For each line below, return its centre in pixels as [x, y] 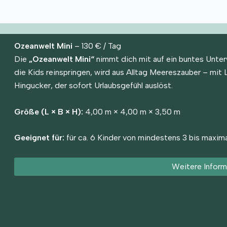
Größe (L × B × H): [48, 111]
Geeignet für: [39, 138]
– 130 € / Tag [97, 46]
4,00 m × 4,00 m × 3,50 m [131, 111]
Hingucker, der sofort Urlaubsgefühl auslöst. [93, 86]
